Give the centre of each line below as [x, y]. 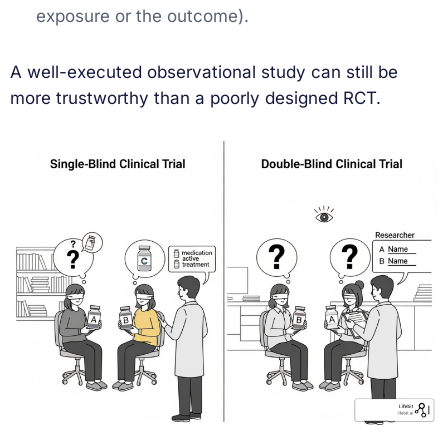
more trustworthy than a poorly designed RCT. [195, 98]
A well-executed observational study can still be [204, 72]
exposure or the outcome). [142, 16]
